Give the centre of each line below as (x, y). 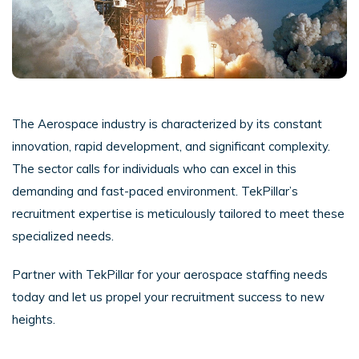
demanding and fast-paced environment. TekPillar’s (155, 191)
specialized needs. (63, 236)
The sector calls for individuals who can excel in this (154, 168)
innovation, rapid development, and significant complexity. (171, 146)
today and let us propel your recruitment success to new (168, 296)
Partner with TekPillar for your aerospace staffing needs (170, 274)
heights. (34, 319)
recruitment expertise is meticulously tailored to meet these (178, 213)
